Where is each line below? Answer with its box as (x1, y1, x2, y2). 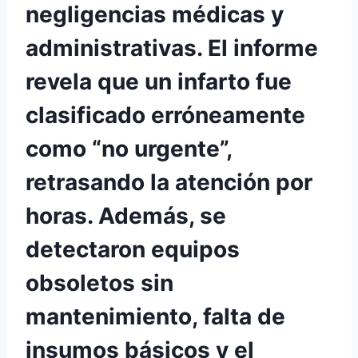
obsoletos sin (26, 269, 173, 297)
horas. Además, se (26, 202, 226, 230)
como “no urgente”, (26, 135, 232, 163)
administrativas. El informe (26, 34, 318, 62)
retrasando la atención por (26, 169, 312, 197)
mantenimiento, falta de (26, 303, 285, 331)
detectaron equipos (26, 236, 240, 264)
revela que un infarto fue (26, 68, 292, 96)
